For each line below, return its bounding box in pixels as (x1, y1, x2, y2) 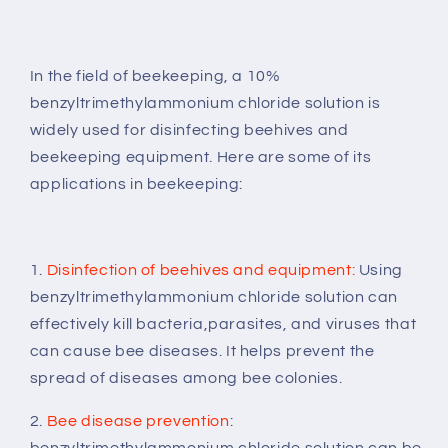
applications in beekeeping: (29, 176, 243, 193)
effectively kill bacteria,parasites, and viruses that (29, 315, 417, 332)
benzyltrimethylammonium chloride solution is (29, 95, 381, 112)
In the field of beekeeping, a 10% (29, 68, 281, 85)
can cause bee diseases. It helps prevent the (29, 342, 375, 359)
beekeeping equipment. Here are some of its (29, 149, 372, 166)
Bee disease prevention (46, 412, 230, 429)
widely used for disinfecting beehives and (29, 122, 349, 139)
